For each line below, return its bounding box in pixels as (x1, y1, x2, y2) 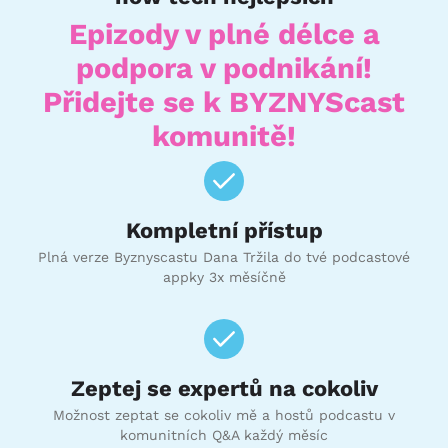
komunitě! (152, 118, 296, 153)
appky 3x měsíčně (162, 268, 286, 285)
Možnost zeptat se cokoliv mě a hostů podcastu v (53, 406, 395, 423)
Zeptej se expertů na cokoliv (70, 374, 378, 401)
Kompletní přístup (125, 216, 323, 243)
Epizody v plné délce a (68, 16, 380, 51)
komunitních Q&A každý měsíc (120, 426, 328, 443)
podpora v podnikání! (76, 50, 372, 85)
